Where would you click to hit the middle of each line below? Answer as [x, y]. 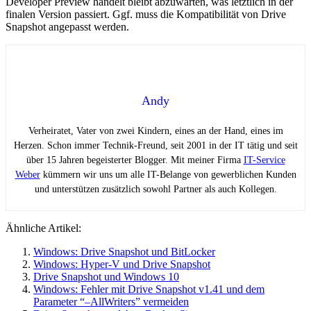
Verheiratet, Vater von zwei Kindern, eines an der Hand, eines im [155, 131]
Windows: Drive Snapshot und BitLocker [124, 251]
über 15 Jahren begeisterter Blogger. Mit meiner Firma [135, 160]
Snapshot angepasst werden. [67, 26]
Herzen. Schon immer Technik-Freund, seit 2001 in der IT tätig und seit [155, 145]
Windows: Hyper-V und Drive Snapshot [122, 264]
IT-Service [264, 160]
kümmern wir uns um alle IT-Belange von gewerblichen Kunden [168, 174]
